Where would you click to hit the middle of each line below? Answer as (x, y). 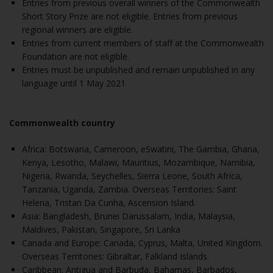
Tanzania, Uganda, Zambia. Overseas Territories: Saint (129, 189)
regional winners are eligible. (77, 30)
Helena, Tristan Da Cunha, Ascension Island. (109, 203)
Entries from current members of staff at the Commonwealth (143, 43)
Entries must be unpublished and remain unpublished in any (138, 70)
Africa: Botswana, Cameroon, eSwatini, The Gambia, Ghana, (141, 149)
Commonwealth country (62, 123)
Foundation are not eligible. (76, 56)
